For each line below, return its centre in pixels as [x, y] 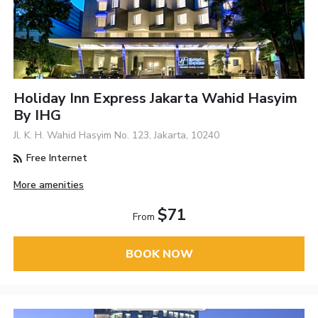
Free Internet [56, 158]
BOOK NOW [159, 254]
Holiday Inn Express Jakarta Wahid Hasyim [156, 99]
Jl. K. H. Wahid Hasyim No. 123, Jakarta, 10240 [117, 136]
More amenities [49, 185]
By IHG [38, 116]
